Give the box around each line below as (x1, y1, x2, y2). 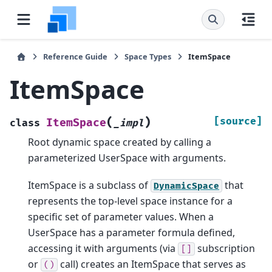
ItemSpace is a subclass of (28, 178, 151, 192)
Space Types (124, 51, 171, 62)
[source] (214, 115, 262, 128)
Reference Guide (43, 51, 107, 62)
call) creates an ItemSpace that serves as (58, 257, 246, 271)
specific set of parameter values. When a (28, 209, 214, 223)
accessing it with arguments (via (28, 241, 178, 255)
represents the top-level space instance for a (28, 194, 233, 208)
